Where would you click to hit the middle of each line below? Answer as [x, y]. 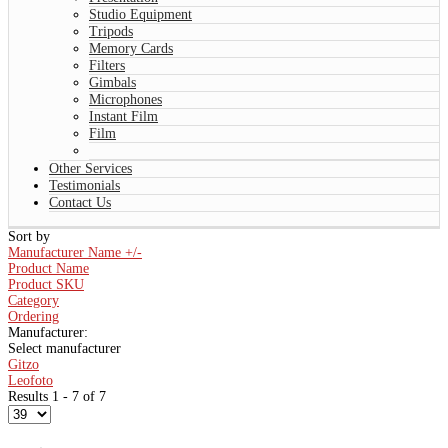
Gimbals [112, 82]
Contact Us [80, 202]
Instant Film [123, 116]
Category [33, 300]
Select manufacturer [64, 348]
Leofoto [30, 380]
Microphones [125, 99]
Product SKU [46, 284]
